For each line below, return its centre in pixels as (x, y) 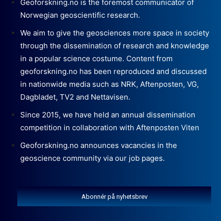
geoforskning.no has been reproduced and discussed (113, 71)
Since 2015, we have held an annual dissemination (108, 114)
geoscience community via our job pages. (92, 158)
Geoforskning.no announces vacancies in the (99, 145)
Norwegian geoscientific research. (80, 15)
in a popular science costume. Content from (96, 58)
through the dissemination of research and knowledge (115, 45)
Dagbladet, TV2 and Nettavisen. (75, 97)
